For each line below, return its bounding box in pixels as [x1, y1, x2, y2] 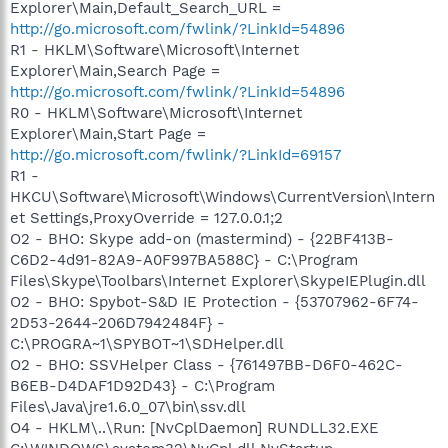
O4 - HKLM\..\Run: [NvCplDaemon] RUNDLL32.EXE [10, 418, 379, 437]
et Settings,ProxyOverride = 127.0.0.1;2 [10, 208, 283, 227]
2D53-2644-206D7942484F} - [10, 313, 225, 332]
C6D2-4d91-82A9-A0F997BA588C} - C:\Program [10, 250, 358, 269]
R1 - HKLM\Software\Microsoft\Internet [10, 40, 299, 59]
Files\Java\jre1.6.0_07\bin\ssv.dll [10, 397, 246, 416]
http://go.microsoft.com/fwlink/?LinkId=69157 [10, 145, 341, 164]
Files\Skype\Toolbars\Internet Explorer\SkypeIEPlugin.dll [10, 271, 426, 290]
